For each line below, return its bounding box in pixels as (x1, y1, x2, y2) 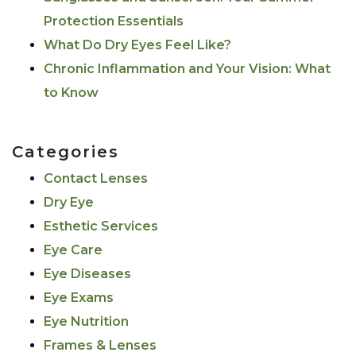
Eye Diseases (44, 266, 131, 282)
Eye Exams (44, 290, 114, 306)
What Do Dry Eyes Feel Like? (44, 37, 231, 53)
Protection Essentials (44, 14, 184, 29)
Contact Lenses (44, 171, 148, 187)
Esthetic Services (44, 219, 158, 234)
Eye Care (44, 242, 103, 258)
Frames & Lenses (44, 338, 157, 354)
